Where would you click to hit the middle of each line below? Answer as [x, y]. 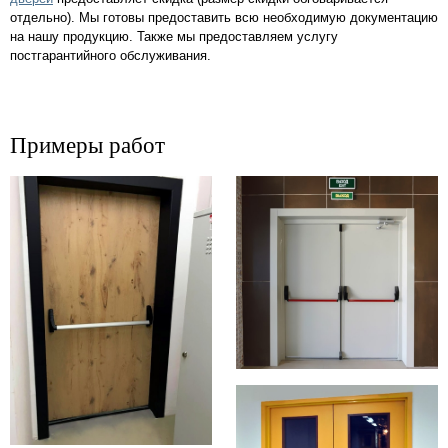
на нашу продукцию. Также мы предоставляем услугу [174, 37]
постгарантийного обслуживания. [110, 56]
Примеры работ [87, 145]
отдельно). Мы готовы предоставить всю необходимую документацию [224, 18]
